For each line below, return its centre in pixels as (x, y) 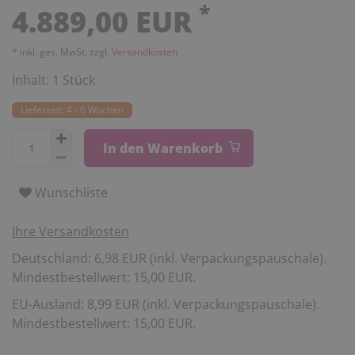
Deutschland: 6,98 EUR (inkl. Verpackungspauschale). (169, 259)
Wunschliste (71, 192)
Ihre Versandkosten (71, 232)
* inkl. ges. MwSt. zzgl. (62, 52)
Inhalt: (32, 80)
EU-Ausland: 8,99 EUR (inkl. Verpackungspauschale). (166, 305)
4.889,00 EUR (105, 21)
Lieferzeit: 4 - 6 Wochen (73, 109)
